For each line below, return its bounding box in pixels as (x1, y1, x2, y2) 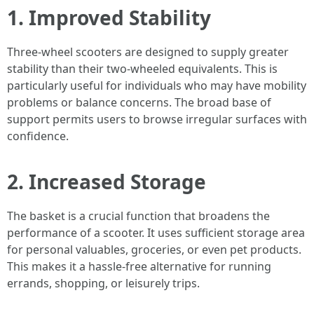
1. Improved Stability (7, 4, 211, 31)
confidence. (7, 128, 69, 144)
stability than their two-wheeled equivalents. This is (7, 61, 278, 76)
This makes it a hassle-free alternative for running (7, 259, 271, 274)
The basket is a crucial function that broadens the (7, 208, 270, 224)
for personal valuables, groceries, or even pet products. (7, 242, 301, 257)
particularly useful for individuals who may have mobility (7, 78, 306, 93)
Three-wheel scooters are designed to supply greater (7, 44, 289, 60)
